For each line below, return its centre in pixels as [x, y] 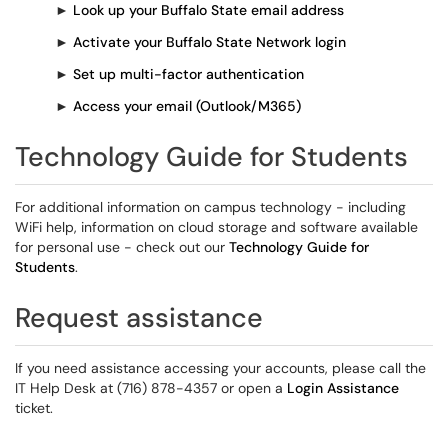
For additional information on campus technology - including [210, 207]
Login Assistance [343, 388]
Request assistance [139, 317]
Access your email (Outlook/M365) [187, 106]
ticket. [34, 408]
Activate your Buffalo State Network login [209, 42]
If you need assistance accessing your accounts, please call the [220, 368]
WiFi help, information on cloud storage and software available [216, 227]
